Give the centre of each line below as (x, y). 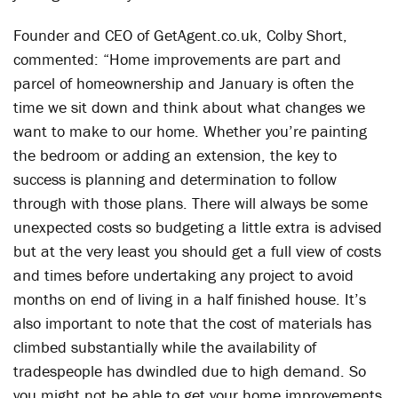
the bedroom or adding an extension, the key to (175, 155)
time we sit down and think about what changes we (189, 107)
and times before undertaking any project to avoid (183, 275)
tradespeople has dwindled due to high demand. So (190, 371)
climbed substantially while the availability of (165, 347)
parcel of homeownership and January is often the (183, 83)
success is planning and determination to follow (175, 179)
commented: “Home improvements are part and (177, 59)
